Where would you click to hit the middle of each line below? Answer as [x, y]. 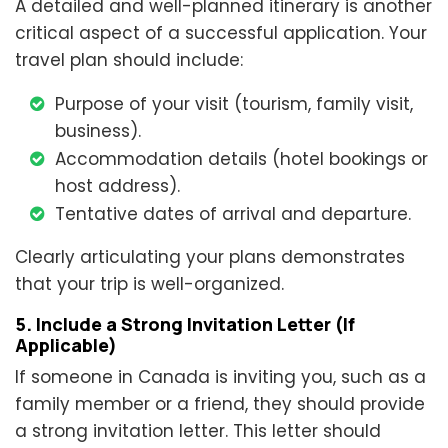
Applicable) [66, 345]
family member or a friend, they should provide [220, 404]
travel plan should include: [129, 60]
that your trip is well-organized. [149, 284]
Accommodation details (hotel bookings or [241, 159]
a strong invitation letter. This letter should [198, 431]
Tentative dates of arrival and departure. [233, 214]
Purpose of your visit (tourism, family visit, [234, 104]
